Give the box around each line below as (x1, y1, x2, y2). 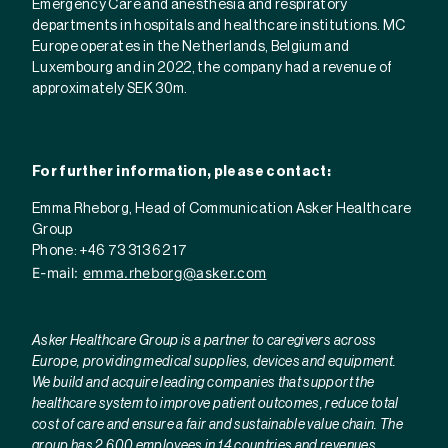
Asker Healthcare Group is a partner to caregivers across (32, 334, 377, 349)
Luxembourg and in (32, 61, 158, 76)
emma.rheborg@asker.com (82, 264, 267, 282)
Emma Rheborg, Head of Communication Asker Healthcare (32, 202, 412, 217)
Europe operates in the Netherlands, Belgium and (32, 40, 350, 55)
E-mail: (32, 264, 83, 282)
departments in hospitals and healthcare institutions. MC (32, 19, 406, 34)
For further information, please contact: (32, 165, 331, 180)
